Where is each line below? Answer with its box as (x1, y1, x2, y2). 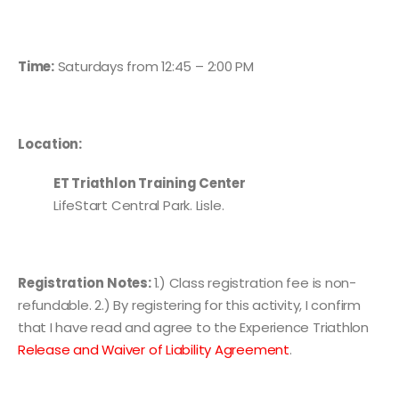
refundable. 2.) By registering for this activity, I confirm (18, 295, 361, 314)
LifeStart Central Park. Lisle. (53, 195, 224, 215)
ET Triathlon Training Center (53, 173, 246, 192)
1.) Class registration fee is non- (153, 273, 356, 292)
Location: (18, 134, 82, 154)
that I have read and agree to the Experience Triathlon (18, 317, 369, 337)
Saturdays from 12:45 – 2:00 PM (53, 56, 254, 76)
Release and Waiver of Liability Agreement (18, 339, 289, 359)
